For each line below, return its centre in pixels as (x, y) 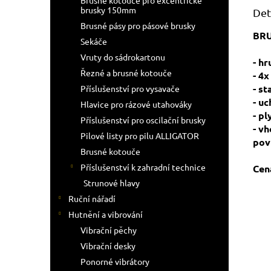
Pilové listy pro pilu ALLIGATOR (140, 135)
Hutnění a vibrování (106, 214)
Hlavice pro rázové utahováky (136, 104)
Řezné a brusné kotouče (126, 73)
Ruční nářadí (92, 198)
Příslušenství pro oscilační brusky (143, 120)
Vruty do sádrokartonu (123, 57)
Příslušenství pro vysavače (130, 88)
